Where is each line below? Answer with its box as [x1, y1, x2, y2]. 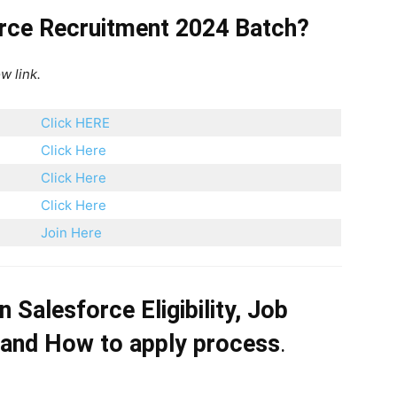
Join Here [41, 224, 102, 241]
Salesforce [18, 296, 135, 324]
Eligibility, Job [135, 296, 288, 324]
